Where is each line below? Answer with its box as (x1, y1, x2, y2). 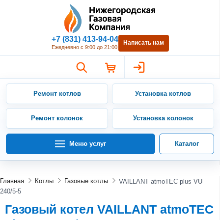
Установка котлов (135, 89, 191, 97)
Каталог (174, 139, 199, 147)
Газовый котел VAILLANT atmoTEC (5, 202, 214, 216)
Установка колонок (133, 114, 193, 122)
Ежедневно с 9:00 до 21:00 (51, 44, 117, 50)
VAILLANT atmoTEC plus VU (119, 177, 202, 185)
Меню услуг (69, 139, 106, 147)
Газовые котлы (64, 177, 108, 185)
